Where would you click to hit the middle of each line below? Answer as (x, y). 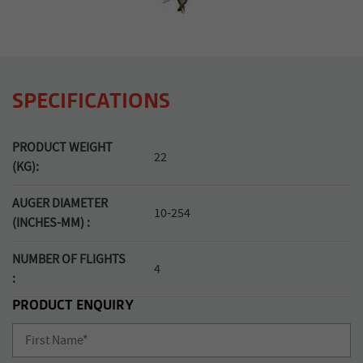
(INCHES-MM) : (51, 222)
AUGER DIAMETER (60, 203)
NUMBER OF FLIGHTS (69, 259)
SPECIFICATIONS (91, 100)
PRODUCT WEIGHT (62, 147)
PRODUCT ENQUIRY (73, 304)
